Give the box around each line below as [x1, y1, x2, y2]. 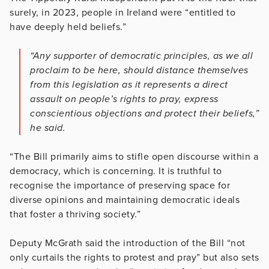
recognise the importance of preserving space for [10, 180, 230, 192]
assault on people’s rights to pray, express [30, 93, 219, 106]
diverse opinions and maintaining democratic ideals [10, 194, 240, 207]
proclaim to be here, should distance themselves [30, 64, 249, 77]
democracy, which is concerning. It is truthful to [10, 165, 222, 178]
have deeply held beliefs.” [10, 21, 126, 34]
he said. [30, 122, 65, 134]
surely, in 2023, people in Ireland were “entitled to [10, 7, 235, 19]
